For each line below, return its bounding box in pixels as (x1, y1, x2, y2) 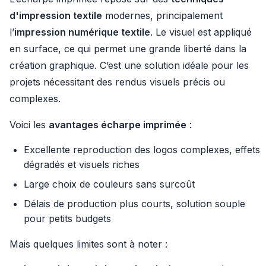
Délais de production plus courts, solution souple (24, 198, 245, 210)
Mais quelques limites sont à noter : (9, 238, 167, 250)
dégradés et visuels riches (24, 159, 140, 170)
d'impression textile (9, 9, 102, 21)
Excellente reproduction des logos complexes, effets (24, 144, 260, 156)
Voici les (9, 119, 49, 131)
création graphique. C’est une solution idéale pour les (9, 59, 249, 71)
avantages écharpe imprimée (49, 119, 186, 131)
